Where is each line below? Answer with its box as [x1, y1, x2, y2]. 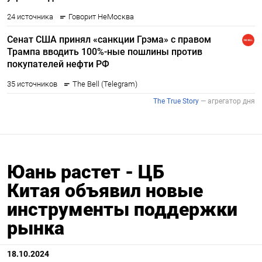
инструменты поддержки [7, 198, 237, 221]
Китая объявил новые [7, 180, 203, 202]
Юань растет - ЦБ [7, 161, 164, 184]
